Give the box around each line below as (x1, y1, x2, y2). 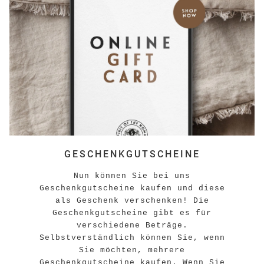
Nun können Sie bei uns (74, 171, 190, 181)
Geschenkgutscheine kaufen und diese (39, 184, 225, 193)
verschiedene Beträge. (76, 221, 188, 230)
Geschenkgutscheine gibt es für (52, 209, 212, 218)
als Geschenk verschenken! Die (55, 196, 209, 206)
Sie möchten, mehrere (79, 246, 185, 255)
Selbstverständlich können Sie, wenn (39, 233, 225, 243)
